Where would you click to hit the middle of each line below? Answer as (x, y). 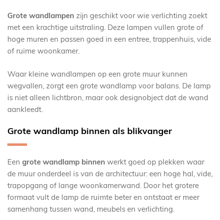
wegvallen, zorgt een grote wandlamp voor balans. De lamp (109, 85)
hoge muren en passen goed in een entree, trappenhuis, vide (109, 39)
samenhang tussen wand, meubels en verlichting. (91, 209)
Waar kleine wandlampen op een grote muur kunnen (97, 74)
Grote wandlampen (41, 16)
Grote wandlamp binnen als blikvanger (90, 131)
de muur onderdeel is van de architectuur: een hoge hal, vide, (110, 174)
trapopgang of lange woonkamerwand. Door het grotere (103, 186)
